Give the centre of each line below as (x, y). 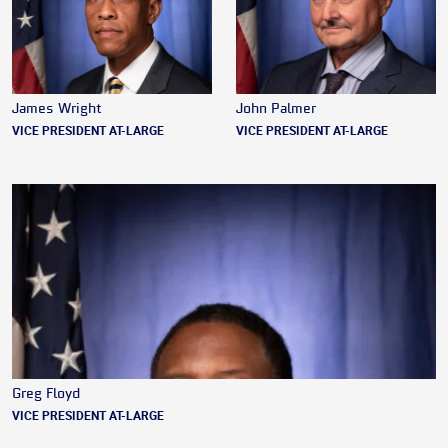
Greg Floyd (46, 394)
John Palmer (276, 109)
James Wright (57, 109)
